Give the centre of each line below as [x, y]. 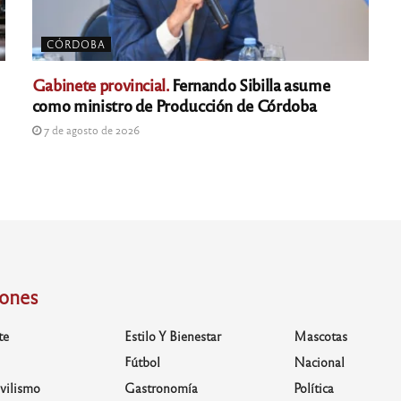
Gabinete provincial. [100, 85]
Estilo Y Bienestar [172, 336]
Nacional [320, 362]
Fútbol [142, 362]
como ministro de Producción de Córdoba [174, 105]
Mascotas [321, 336]
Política [314, 388]
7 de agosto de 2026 [90, 130]
